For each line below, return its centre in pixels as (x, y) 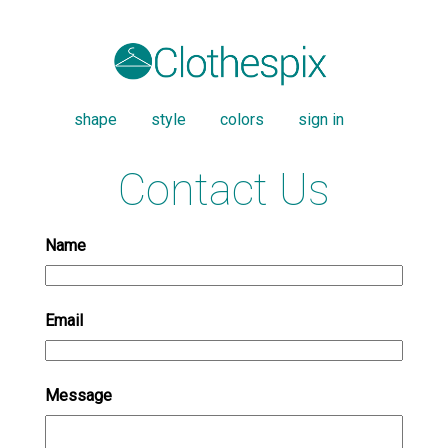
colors (241, 120)
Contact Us (223, 190)
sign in (320, 120)
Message (78, 396)
